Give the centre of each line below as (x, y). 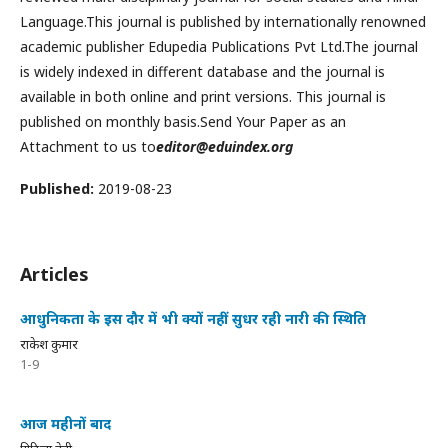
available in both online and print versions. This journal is (203, 96)
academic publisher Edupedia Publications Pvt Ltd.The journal (219, 46)
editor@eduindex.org (224, 146)
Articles (54, 274)
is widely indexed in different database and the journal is (202, 71)
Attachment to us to (88, 146)
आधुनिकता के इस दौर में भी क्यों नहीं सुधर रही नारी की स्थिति (193, 318)
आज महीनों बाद (65, 423)
